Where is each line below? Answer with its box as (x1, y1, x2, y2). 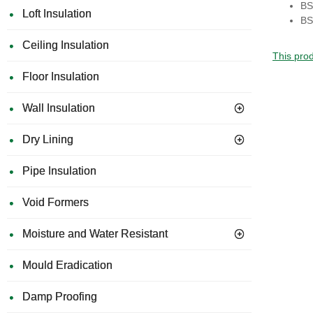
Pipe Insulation (22, 165, 96, 177)
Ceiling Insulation (22, 39, 109, 51)
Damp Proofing (22, 291, 97, 303)
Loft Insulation (22, 8, 92, 20)
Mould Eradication (22, 259, 112, 271)
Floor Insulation (22, 71, 99, 82)
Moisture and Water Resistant (22, 228, 168, 240)
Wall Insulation (22, 102, 95, 114)
